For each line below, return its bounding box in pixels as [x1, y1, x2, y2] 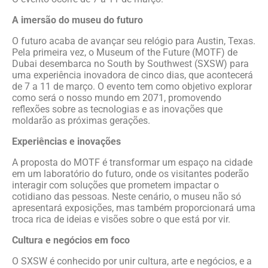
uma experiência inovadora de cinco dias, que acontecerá [12, 69, 253, 81]
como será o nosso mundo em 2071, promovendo [12, 92, 221, 103]
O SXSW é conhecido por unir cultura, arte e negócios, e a [12, 255, 252, 267]
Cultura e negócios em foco [12, 234, 130, 246]
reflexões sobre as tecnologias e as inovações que [12, 103, 223, 115]
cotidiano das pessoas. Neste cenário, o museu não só [12, 191, 241, 202]
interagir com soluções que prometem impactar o [12, 179, 219, 191]
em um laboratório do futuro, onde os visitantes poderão [12, 168, 249, 179]
